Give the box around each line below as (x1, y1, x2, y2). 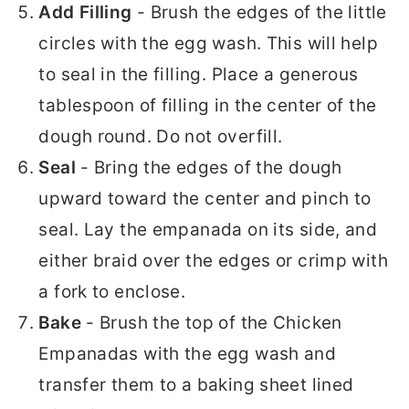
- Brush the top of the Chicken (80, 311, 342, 333)
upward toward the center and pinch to (38, 187, 372, 209)
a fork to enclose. (38, 280, 186, 302)
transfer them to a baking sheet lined (38, 373, 354, 395)
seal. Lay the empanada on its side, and (38, 218, 378, 240)
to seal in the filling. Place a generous (38, 63, 359, 85)
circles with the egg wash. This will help (38, 32, 378, 54)
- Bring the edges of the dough (75, 156, 342, 178)
